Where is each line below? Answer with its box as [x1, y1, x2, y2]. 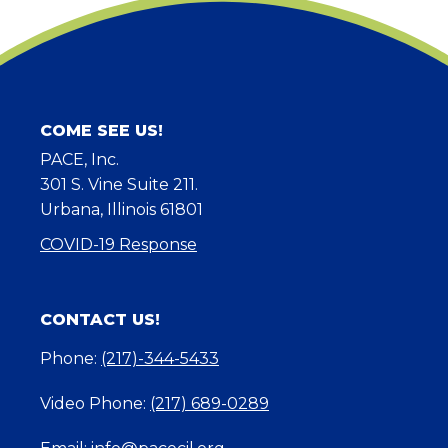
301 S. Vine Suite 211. [40, 175, 198, 195]
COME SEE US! [40, 121, 163, 141]
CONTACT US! [40, 310, 160, 330]
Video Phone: [40, 394, 150, 414]
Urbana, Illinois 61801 [40, 200, 203, 220]
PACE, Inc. [40, 150, 119, 170]
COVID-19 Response [40, 235, 197, 255]
